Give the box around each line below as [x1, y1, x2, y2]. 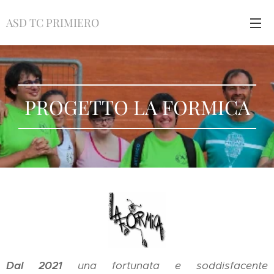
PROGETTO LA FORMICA [24, 93, 250, 120]
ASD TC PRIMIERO [6, 15, 99, 30]
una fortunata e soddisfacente [62, 258, 268, 272]
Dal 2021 [6, 258, 62, 272]
